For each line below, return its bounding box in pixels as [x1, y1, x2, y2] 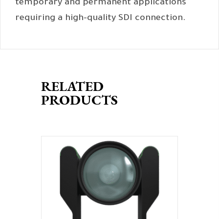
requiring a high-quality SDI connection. [15, 14, 186, 24]
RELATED [41, 77, 104, 95]
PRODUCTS [41, 91, 118, 109]
